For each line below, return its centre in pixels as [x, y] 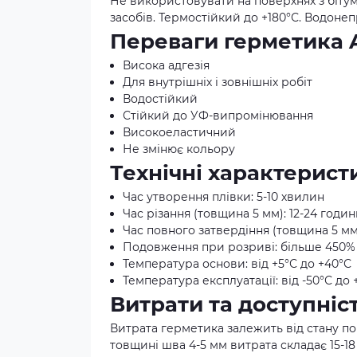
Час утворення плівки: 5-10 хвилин [224, 197]
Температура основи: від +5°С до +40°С [237, 264]
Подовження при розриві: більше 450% [239, 247]
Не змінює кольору [179, 149]
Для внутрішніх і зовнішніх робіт [218, 82]
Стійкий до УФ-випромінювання [218, 116]
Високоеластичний [179, 132]
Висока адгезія [166, 65]
